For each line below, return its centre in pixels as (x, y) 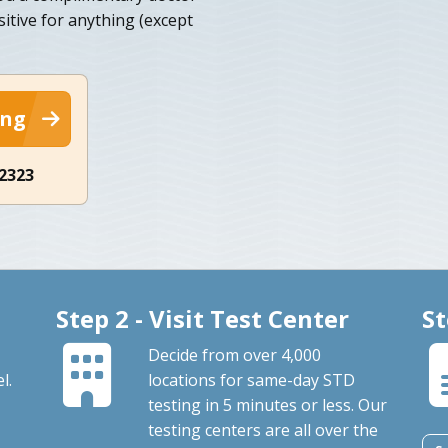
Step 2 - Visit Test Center (202, 318)
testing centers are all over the (262, 429)
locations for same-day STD (251, 379)
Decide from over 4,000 (234, 354)
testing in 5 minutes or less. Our (267, 404)
